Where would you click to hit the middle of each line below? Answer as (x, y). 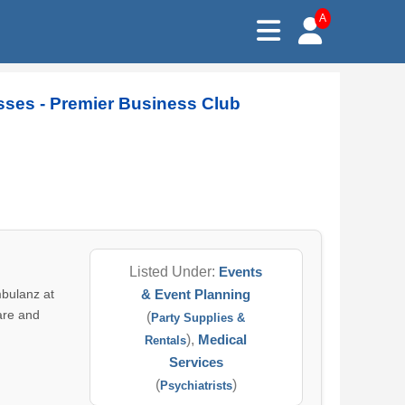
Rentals (166, 340)
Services (196, 362)
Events (241, 272)
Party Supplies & (198, 318)
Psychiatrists (196, 386)
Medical (223, 339)
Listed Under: (174, 272)
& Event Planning (196, 294)
